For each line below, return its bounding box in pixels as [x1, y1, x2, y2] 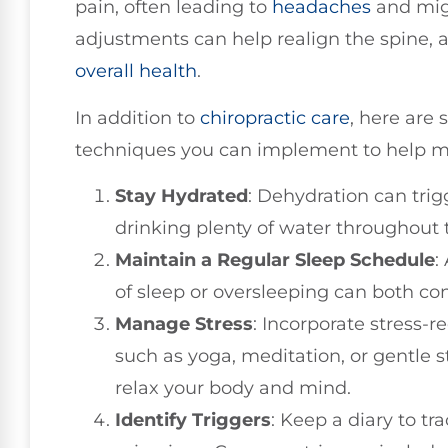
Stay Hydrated [115, 185, 248, 208]
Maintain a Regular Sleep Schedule [115, 249, 435, 272]
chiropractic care [200, 106, 350, 129]
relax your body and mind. [115, 377, 351, 400]
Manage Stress [115, 313, 253, 336]
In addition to [75, 106, 200, 129]
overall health [75, 60, 197, 83]
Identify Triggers [115, 409, 271, 432]
